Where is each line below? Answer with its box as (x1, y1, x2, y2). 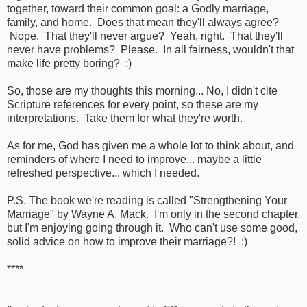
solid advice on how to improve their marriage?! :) (7, 236, 247, 248)
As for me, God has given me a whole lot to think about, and (7, 140, 294, 152)
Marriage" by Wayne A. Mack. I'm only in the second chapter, (7, 208, 300, 221)
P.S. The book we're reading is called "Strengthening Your (7, 195, 287, 207)
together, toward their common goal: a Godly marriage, (7, 3, 269, 15)
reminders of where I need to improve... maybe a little (7, 153, 262, 166)
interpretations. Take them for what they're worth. (7, 112, 243, 125)
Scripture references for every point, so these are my (7, 99, 258, 111)
